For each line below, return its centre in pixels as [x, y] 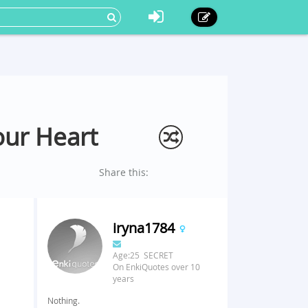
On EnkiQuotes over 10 [156, 267]
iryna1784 [145, 228]
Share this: [124, 172]
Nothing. [63, 300]
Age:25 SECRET [143, 255]
